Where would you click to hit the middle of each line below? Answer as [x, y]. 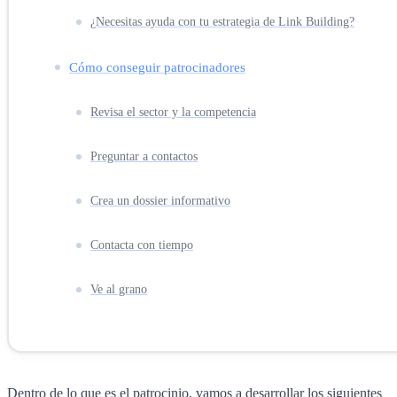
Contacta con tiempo [142, 245]
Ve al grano [119, 289]
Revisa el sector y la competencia [173, 112]
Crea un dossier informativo [160, 200]
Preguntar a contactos [144, 156]
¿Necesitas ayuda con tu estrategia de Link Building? [222, 21]
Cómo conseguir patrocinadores [157, 66]
